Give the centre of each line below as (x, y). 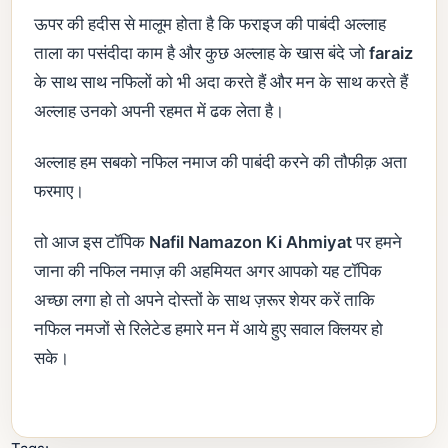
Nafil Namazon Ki (215, 241)
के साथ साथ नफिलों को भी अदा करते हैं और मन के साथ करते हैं (221, 81)
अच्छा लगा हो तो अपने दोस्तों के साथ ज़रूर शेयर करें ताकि (204, 299)
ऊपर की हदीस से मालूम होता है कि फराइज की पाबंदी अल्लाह (210, 23)
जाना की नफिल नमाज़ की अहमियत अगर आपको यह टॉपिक (208, 270)
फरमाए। (59, 190)
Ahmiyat (319, 241)
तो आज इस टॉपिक (91, 241)
